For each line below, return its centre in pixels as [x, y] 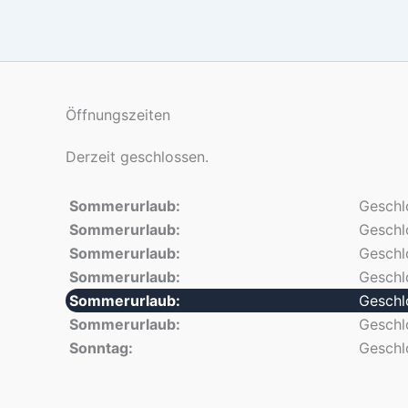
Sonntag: [101, 348]
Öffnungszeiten [118, 115]
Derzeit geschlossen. [137, 157]
